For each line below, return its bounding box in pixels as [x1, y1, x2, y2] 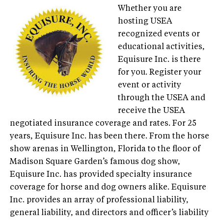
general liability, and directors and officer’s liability [10, 209, 209, 217]
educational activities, [118, 43, 205, 51]
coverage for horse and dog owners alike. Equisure [10, 183, 206, 192]
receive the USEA [118, 107, 185, 115]
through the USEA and [118, 94, 205, 102]
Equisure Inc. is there [118, 55, 201, 64]
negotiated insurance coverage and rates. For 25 [10, 119, 196, 128]
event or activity [118, 81, 181, 89]
